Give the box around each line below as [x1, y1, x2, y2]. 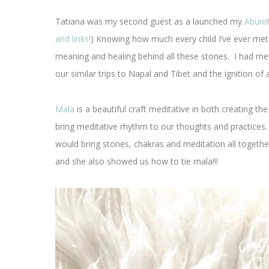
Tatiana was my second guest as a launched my [55, 16, 244, 27]
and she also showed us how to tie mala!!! [55, 156, 218, 167]
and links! [55, 33, 91, 44]
